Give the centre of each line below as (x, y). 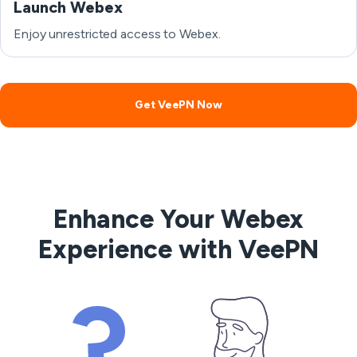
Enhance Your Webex (178, 219)
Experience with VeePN (178, 249)
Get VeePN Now (178, 105)
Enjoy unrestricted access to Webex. (117, 34)
